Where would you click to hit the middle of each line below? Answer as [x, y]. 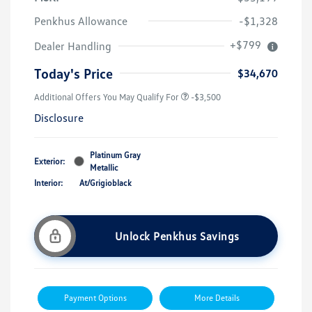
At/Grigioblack [106, 182]
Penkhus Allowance [81, 21]
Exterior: [49, 161]
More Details [217, 297]
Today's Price [73, 73]
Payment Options [95, 297]
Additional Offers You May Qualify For [107, 96]
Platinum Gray [115, 155]
